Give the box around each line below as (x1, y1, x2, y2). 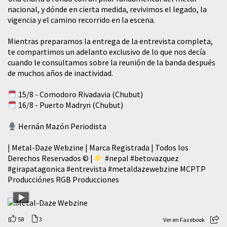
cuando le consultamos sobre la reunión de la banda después (8, 57, 215, 68)
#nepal (105, 153, 129, 164)
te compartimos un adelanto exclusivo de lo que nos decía (8, 47, 206, 57)
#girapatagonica (8, 164, 65, 174)
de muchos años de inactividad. (8, 68, 113, 79)
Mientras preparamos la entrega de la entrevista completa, (8, 36, 213, 47)
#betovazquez (130, 153, 179, 164)
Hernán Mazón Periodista (17, 121, 107, 132)
